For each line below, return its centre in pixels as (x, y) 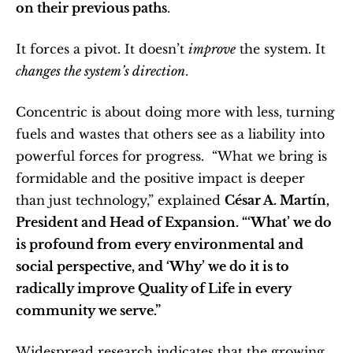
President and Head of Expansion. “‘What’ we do (174, 222)
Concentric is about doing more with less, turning (175, 112)
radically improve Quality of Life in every (154, 288)
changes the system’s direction (100, 71)
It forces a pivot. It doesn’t (102, 49)
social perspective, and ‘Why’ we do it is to (152, 266)
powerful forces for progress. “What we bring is (171, 156)
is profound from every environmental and (160, 244)
